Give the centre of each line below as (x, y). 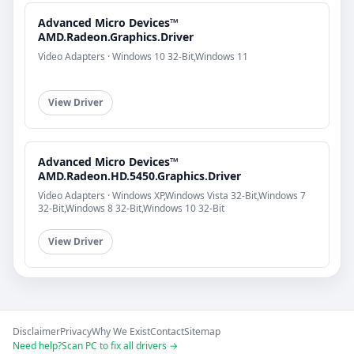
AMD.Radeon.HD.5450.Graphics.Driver (139, 175)
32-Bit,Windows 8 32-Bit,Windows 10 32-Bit (131, 208)
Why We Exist (121, 331)
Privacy (76, 331)
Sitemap (202, 331)
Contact (167, 331)
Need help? (37, 346)
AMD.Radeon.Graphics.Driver (116, 36)
